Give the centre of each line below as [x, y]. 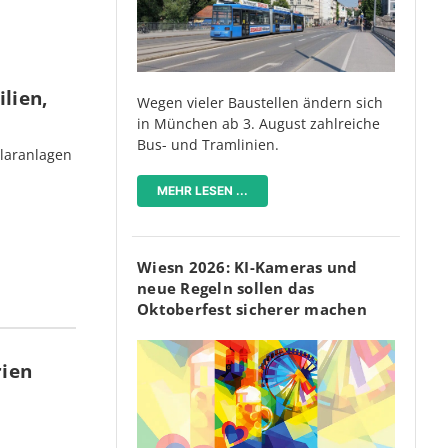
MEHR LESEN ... [202, 191]
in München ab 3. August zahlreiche [258, 124]
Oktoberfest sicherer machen [252, 309]
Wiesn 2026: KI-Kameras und [247, 267]
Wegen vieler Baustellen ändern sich [260, 103]
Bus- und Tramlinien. [208, 145]
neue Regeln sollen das [226, 288]
